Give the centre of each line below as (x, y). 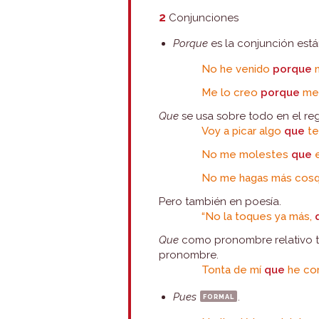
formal (219, 296)
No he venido (236, 69)
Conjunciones (203, 18)
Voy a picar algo (243, 131)
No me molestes (247, 155)
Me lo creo (231, 93)
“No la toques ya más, (258, 216)
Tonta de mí (233, 270)
